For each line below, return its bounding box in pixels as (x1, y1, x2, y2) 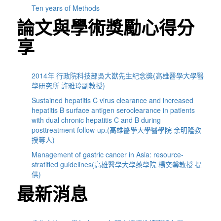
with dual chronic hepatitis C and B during (32, 115, 161, 125)
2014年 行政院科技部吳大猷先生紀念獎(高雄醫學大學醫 (32, 71, 204, 81)
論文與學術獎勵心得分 (17, 14, 195, 40)
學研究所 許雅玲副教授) (32, 80, 106, 91)
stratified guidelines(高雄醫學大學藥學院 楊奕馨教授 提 (32, 159, 202, 170)
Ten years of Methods (32, 3, 100, 13)
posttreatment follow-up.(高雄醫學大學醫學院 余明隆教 (32, 125, 202, 135)
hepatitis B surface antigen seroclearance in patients (32, 105, 195, 115)
